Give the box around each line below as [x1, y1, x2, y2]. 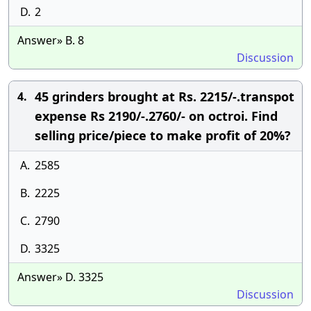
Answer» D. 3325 [17, 269, 103, 285]
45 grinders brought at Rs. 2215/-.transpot [35, 88, 294, 105]
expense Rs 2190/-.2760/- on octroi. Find [35, 108, 278, 124]
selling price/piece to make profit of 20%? [35, 127, 291, 144]
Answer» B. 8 [17, 33, 84, 48]
